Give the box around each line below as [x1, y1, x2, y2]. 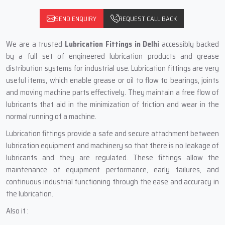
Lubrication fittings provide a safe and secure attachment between [6, 128, 219, 140]
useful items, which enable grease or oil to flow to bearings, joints [6, 74, 219, 86]
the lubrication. [6, 188, 55, 200]
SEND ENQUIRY [54, 13, 96, 24]
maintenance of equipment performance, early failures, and [6, 164, 219, 176]
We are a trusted [6, 38, 65, 50]
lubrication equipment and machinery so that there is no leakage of [6, 140, 219, 152]
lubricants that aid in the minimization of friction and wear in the [6, 98, 219, 110]
